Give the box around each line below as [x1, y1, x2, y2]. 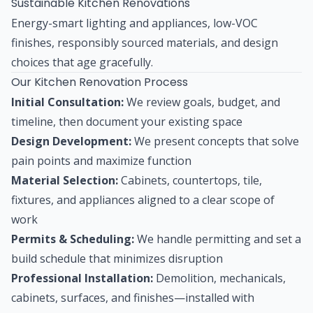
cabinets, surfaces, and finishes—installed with [11, 289, 254, 305]
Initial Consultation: [11, 94, 124, 110]
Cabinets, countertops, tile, [118, 172, 262, 188]
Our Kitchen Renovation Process [11, 73, 188, 90]
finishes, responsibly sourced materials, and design [11, 34, 278, 50]
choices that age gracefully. [11, 54, 153, 70]
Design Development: [11, 133, 131, 149]
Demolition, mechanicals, [153, 270, 286, 286]
